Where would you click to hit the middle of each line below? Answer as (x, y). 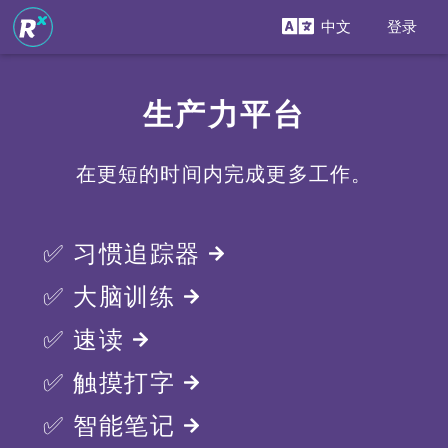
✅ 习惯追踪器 (126, 253)
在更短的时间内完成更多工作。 (224, 174)
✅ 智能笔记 (113, 425)
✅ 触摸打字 (113, 382)
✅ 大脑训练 (113, 296)
